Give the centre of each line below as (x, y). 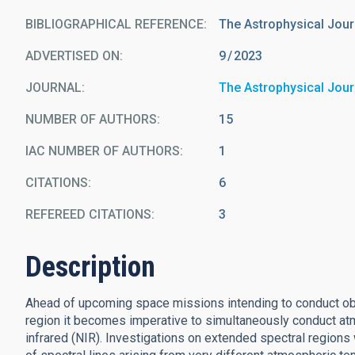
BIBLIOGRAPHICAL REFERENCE (115, 24)
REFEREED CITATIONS (88, 214)
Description (90, 267)
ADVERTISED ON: (74, 56)
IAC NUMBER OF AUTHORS (103, 151)
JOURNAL (53, 88)
